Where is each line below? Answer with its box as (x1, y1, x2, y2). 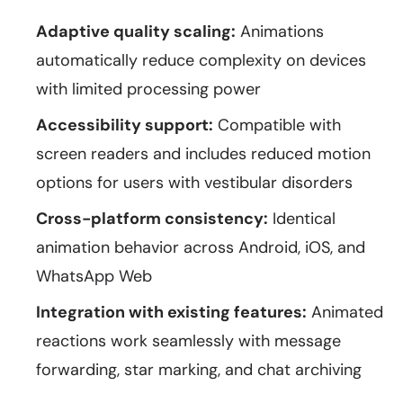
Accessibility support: (36, 114, 213, 136)
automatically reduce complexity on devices (36, 49, 366, 71)
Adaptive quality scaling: (36, 21, 236, 42)
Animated (307, 301, 383, 323)
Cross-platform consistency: (36, 208, 268, 229)
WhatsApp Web (36, 265, 152, 287)
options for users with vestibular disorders (36, 172, 353, 193)
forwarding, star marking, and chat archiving (36, 359, 362, 381)
